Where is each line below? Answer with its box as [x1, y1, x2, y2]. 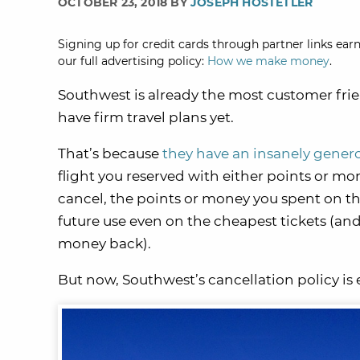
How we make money [207, 54, 329, 68]
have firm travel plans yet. [58, 109, 234, 125]
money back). [58, 235, 151, 252]
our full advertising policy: [58, 54, 207, 68]
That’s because [58, 145, 162, 162]
